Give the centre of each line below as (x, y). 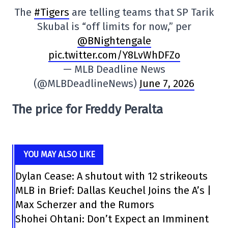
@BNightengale (114, 41)
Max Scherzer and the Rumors (85, 205)
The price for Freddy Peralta (88, 109)
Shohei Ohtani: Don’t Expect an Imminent (112, 219)
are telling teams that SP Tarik (141, 12)
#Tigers (52, 12)
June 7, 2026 (167, 83)
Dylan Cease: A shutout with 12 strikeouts (112, 176)
